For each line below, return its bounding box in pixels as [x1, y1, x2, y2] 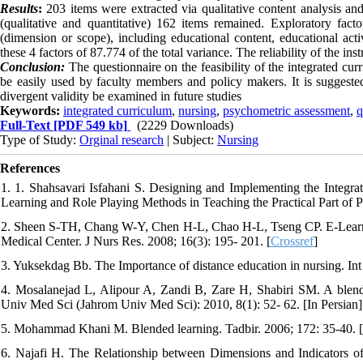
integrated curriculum [63, 103, 172, 117]
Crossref [271, 233, 314, 248]
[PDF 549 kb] [50, 117, 127, 132]
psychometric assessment [223, 103, 350, 117]
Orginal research [79, 132, 164, 147]
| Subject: [164, 132, 217, 147]
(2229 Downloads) [137, 117, 233, 132]
